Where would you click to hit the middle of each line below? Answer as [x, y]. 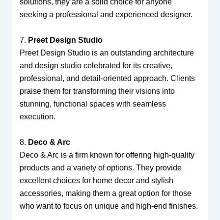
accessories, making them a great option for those [105, 193]
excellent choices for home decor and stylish [96, 180]
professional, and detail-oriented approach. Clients [107, 78]
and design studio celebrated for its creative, [96, 65]
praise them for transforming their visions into [97, 91]
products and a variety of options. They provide [100, 167]
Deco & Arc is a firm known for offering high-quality [107, 155]
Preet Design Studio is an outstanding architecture [107, 53]
